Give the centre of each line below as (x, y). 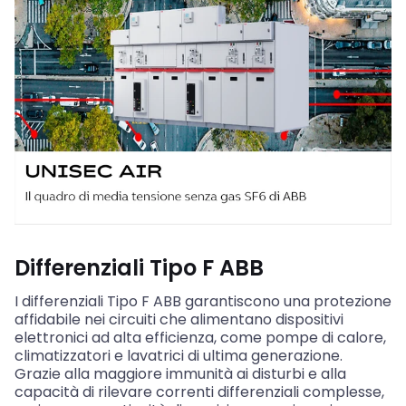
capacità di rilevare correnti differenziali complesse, (199, 391)
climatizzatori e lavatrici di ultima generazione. (179, 355)
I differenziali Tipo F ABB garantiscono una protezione (203, 301)
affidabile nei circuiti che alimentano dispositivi (179, 319)
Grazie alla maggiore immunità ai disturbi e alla (180, 373)
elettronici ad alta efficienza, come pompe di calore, (200, 337)
